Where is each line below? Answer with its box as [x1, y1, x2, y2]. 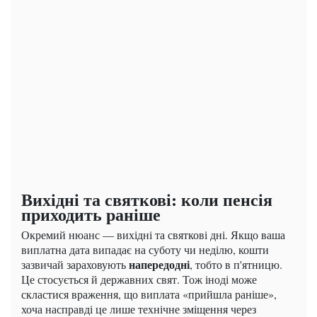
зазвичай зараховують [21, 256, 129, 272]
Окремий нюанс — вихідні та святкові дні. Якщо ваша [21, 226, 285, 242]
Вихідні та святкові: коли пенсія [21, 186, 272, 212]
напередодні [129, 255, 190, 272]
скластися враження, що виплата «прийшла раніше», [21, 286, 277, 301]
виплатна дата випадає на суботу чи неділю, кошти [21, 241, 269, 257]
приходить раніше [21, 201, 161, 226]
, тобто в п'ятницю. [190, 256, 282, 272]
